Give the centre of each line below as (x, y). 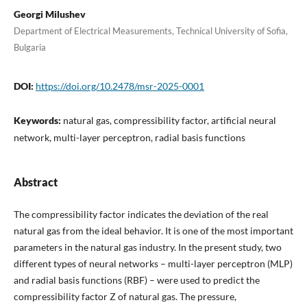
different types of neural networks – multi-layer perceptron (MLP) (153, 263)
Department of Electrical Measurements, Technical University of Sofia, (150, 30)
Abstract (35, 182)
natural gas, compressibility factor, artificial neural (169, 120)
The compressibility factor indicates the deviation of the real (141, 214)
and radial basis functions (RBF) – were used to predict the (136, 280)
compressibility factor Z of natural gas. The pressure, (125, 296)
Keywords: (38, 120)
